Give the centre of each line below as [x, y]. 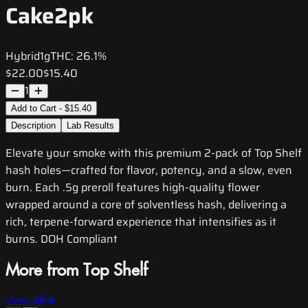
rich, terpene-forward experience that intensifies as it [141, 222]
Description [33, 126]
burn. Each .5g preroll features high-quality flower [133, 188]
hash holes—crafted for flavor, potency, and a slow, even [149, 170]
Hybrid [23, 56]
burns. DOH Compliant [62, 239]
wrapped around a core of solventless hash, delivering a [146, 205]
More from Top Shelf [77, 271]
